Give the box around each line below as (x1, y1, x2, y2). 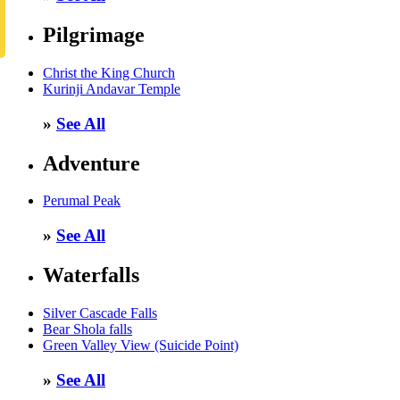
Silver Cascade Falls (43, 305, 157, 321)
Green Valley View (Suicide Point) (43, 337, 238, 353)
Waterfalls (43, 263, 139, 287)
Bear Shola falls (43, 321, 132, 337)
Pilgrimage (43, 23, 145, 47)
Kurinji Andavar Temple (43, 80, 180, 96)
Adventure (43, 151, 140, 175)
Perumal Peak (43, 193, 121, 209)
